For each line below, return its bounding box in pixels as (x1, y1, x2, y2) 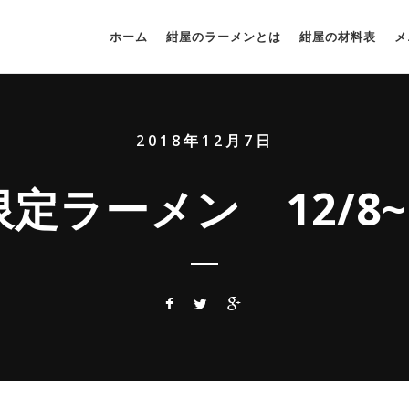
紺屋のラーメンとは (166, 28, 281, 45)
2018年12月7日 (135, 131, 274, 151)
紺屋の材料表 (299, 28, 376, 45)
